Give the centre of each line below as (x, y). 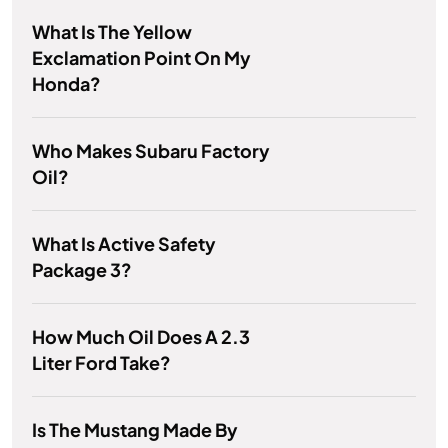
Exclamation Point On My (141, 58)
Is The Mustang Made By (135, 430)
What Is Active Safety (124, 244)
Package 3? (82, 270)
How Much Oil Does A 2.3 (141, 337)
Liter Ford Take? (101, 363)
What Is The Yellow (112, 32)
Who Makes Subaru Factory (151, 151)
